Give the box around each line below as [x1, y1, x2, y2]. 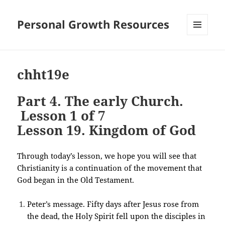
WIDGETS [187, 52, 215, 61]
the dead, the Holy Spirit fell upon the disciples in [27, 211, 206, 221]
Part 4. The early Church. [17, 92, 184, 110]
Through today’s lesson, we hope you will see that [17, 151, 197, 161]
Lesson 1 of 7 [17, 106, 106, 125]
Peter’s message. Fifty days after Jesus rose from [27, 199, 199, 209]
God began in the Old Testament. [17, 175, 135, 185]
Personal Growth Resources [17, 17, 170, 32]
